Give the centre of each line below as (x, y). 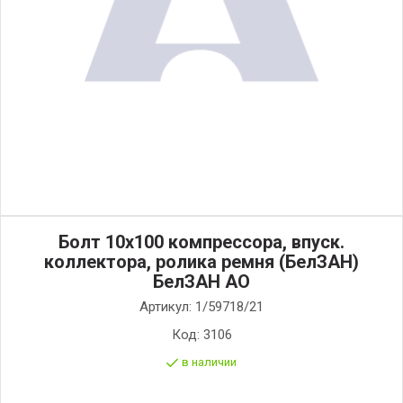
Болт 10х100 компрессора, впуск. (201, 242)
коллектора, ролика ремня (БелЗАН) (201, 262)
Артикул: (167, 307)
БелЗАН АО (201, 282)
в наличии (209, 362)
